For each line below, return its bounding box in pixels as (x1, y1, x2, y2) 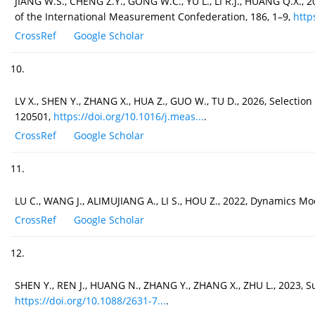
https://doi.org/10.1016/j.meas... (53, 110, 204, 124)
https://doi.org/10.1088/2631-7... (15, 294, 166, 308)
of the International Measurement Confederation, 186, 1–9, (15, 10, 293, 24)
